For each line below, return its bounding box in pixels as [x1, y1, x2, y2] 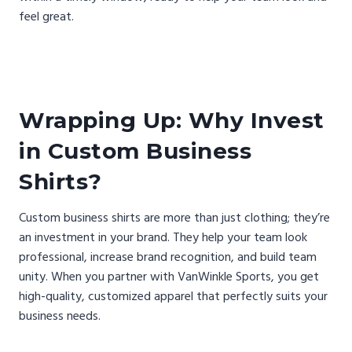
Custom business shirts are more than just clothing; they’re [19, 208, 330, 226]
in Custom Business [19, 137, 251, 164]
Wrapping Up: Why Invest [19, 106, 324, 134]
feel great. [19, 7, 74, 25]
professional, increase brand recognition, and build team [19, 247, 317, 266]
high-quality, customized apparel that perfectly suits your [19, 287, 328, 305]
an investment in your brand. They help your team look [19, 228, 307, 246]
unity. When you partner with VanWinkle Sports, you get [19, 267, 319, 285]
